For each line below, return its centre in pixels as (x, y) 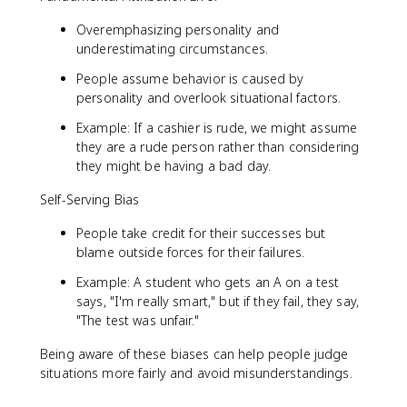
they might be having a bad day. (174, 166)
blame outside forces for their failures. (191, 252)
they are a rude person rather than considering (218, 147)
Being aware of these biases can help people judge (194, 354)
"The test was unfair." (138, 320)
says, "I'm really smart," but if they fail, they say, (218, 301)
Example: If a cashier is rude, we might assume (217, 128)
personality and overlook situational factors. (208, 98)
